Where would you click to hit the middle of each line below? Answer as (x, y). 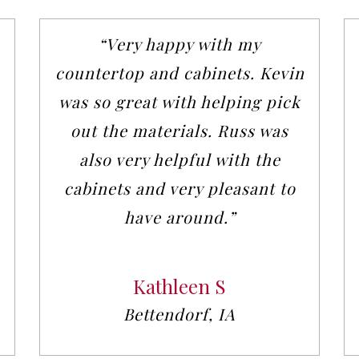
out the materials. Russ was (179, 131)
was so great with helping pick (179, 102)
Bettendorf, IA (179, 314)
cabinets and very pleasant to (179, 188)
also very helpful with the (179, 159)
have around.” (179, 217)
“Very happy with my (179, 44)
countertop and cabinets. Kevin (179, 73)
